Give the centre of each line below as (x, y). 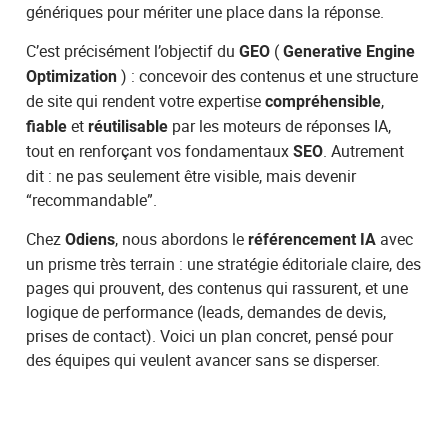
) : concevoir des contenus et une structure (268, 75)
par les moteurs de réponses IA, (280, 125)
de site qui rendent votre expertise (146, 100)
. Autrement (364, 150)
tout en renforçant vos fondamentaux (160, 150)
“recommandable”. (92, 199)
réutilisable (128, 126)
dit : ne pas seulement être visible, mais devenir (191, 175)
